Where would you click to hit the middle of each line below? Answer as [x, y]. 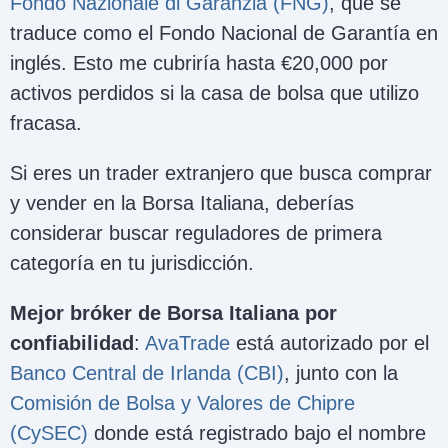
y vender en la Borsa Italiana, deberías [182, 203]
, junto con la [341, 373]
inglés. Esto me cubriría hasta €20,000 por [199, 63]
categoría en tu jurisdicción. [132, 263]
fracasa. [46, 123]
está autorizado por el [329, 343]
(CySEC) [49, 433]
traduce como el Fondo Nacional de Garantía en [224, 33]
